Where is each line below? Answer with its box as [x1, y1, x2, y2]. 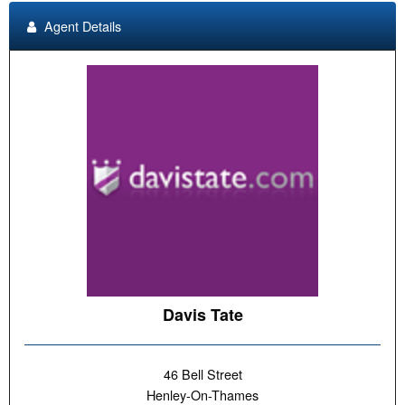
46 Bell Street [163, 363, 242, 383]
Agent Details [40, 15, 121, 35]
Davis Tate [162, 302, 243, 326]
